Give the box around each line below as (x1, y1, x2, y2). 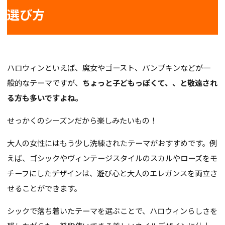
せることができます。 (7, 182, 82, 193)
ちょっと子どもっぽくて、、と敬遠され (82, 76, 218, 88)
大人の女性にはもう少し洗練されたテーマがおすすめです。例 (7, 137, 217, 148)
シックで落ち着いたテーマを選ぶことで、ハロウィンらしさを (7, 204, 218, 216)
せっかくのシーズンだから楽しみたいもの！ (7, 114, 158, 126)
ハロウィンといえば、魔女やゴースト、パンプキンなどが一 (7, 61, 211, 73)
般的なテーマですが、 (7, 76, 83, 88)
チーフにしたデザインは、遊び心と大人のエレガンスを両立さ (7, 167, 218, 178)
